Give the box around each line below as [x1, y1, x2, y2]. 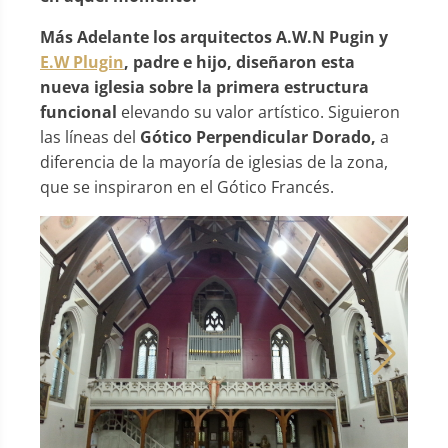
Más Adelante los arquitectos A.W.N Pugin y [40, 25, 388, 48]
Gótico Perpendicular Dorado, [140, 125, 376, 148]
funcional [40, 100, 121, 123]
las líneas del [40, 125, 140, 148]
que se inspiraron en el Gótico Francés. [40, 175, 334, 198]
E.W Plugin [40, 50, 124, 73]
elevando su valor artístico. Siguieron [121, 100, 400, 123]
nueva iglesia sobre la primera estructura [40, 75, 369, 98]
